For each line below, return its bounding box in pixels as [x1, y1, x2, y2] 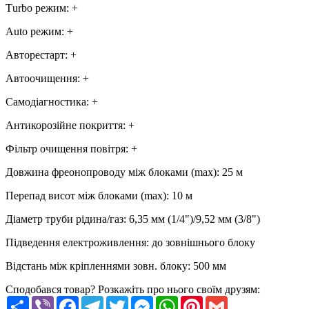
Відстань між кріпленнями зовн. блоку [6, 260, 188, 272]
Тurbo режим [6, 2, 66, 14]
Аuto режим [6, 26, 61, 38]
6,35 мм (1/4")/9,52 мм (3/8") [129, 213, 260, 226]
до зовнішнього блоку [152, 237, 255, 249]
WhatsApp [178, 295, 225, 308]
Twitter [128, 295, 159, 308]
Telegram [103, 295, 144, 308]
